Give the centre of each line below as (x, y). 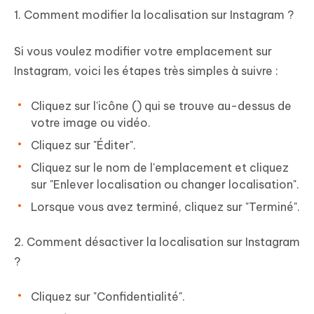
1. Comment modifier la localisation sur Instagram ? (154, 15)
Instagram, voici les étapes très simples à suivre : (146, 71)
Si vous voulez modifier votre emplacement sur (143, 52)
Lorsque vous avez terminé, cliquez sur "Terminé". (165, 207)
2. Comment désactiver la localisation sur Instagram (157, 242)
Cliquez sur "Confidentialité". (108, 297)
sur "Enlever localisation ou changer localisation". (165, 185)
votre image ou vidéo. (91, 123)
